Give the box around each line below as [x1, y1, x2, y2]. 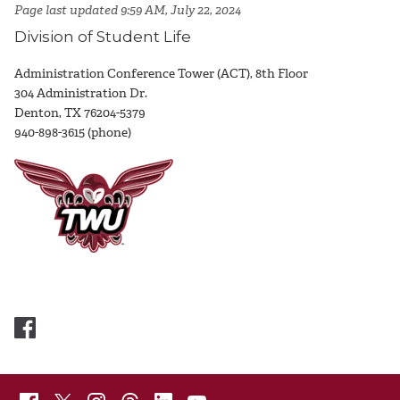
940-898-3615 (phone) [14, 124, 131, 142]
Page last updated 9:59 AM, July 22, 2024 [14, 2, 244, 20]
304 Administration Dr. [14, 85, 147, 103]
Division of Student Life [14, 28, 191, 46]
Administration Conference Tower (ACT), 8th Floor [14, 65, 308, 83]
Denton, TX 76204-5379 [14, 104, 146, 122]
